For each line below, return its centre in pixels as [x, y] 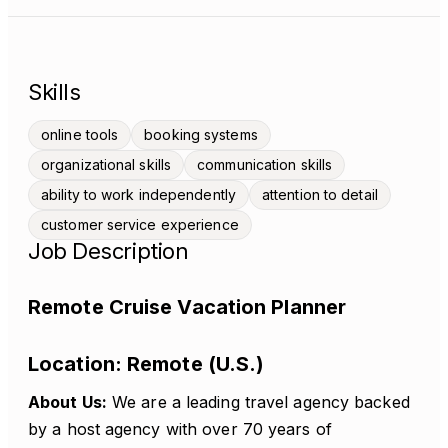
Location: [75, 364]
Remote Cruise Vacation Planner [187, 307]
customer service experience [140, 224]
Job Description [108, 251]
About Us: [67, 402]
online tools [80, 134]
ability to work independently [138, 194]
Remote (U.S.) [193, 364]
